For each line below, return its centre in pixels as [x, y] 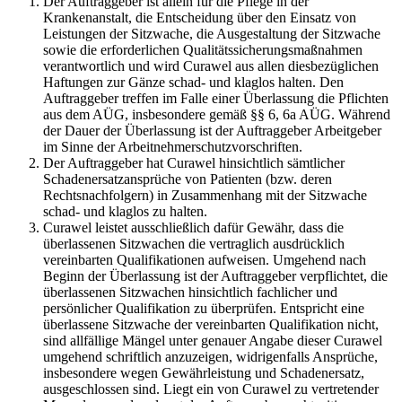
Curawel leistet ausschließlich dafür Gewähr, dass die [193, 228]
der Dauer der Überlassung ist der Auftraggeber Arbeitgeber [212, 131]
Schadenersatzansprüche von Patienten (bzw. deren [188, 179]
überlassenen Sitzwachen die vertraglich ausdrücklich [194, 244]
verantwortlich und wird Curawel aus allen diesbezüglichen [211, 66]
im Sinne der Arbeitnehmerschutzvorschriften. [173, 147]
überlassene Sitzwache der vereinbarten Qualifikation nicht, [211, 325]
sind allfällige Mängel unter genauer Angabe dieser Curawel [213, 341]
